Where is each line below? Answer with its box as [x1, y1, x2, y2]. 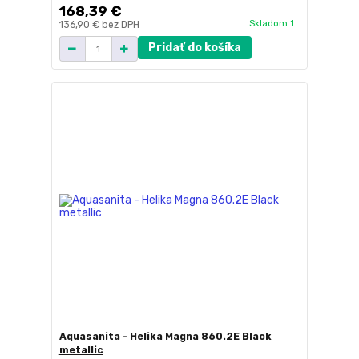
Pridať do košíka [147, 41, 241, 55]
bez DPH [101, 19, 139, 31]
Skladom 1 [248, 17, 296, 29]
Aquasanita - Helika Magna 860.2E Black [58, 330, 272, 342]
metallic [58, 344, 103, 356]
